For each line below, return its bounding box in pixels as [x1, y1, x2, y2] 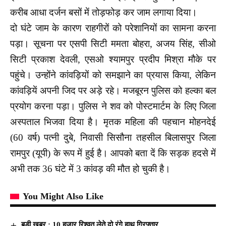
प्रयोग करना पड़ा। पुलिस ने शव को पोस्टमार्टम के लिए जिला [10, 100, 216, 111]
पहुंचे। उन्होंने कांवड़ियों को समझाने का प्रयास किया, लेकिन [10, 69, 216, 80]
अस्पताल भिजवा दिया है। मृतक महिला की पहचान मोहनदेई [10, 116, 216, 127]
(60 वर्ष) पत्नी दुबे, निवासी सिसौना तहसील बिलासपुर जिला [10, 132, 216, 143]
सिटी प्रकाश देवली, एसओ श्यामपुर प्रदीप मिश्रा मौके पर [10, 53, 216, 65]
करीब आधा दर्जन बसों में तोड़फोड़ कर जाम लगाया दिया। [10, 7, 197, 18]
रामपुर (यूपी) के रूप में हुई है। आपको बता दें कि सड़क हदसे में [10, 147, 216, 158]
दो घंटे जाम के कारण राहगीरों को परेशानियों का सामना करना [10, 22, 216, 33]
